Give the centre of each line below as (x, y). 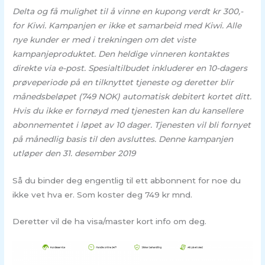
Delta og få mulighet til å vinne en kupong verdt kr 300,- (128, 11)
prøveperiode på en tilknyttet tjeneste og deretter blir (123, 82)
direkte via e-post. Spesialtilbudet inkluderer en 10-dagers (130, 68)
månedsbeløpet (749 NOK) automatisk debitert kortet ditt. (132, 96)
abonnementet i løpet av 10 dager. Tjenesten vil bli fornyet (132, 125)
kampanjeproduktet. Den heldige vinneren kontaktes (121, 54)
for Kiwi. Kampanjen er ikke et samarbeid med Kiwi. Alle (127, 25)
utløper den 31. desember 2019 (74, 153)
